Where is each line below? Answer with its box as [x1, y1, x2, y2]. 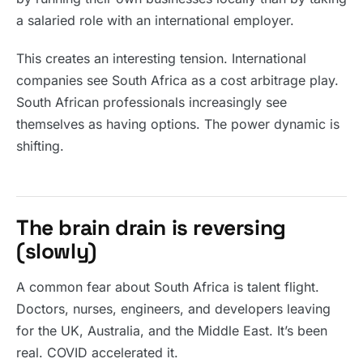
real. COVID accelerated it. [16, 344, 178, 361]
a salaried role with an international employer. [16, 12, 294, 28]
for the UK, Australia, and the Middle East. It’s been [16, 322, 327, 339]
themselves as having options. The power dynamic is [16, 116, 340, 132]
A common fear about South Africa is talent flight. [16, 279, 319, 295]
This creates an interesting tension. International [16, 50, 306, 66]
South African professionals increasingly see [16, 94, 287, 110]
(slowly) [16, 237, 96, 265]
